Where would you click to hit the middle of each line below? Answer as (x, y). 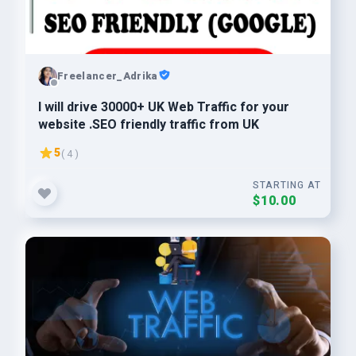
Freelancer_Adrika (108, 75)
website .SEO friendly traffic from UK (149, 125)
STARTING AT (287, 185)
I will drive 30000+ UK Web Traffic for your (164, 107)
